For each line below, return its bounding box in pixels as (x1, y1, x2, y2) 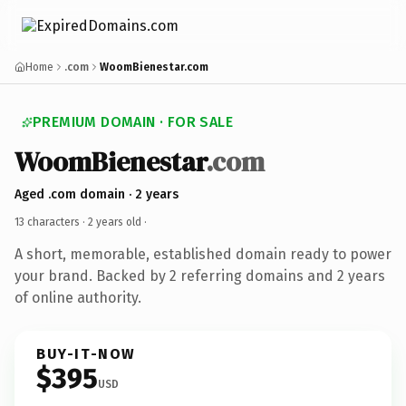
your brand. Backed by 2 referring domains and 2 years (14, 266, 385, 285)
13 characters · (14, 215, 88, 228)
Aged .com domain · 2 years (14, 186, 179, 202)
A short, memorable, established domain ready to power (14, 245, 391, 263)
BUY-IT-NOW (36, 344, 136, 362)
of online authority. (14, 288, 141, 306)
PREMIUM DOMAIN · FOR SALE (33, 113, 233, 130)
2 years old (88, 215, 141, 228)
